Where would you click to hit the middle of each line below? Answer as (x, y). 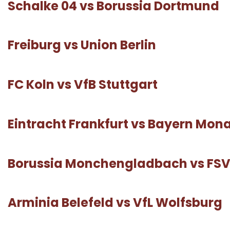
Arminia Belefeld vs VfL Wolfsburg (115, 203)
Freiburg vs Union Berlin (82, 45)
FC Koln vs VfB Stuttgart (83, 85)
